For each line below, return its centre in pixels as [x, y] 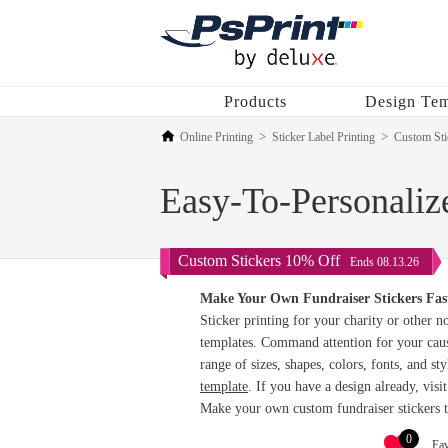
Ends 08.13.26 [384, 262]
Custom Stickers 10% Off [261, 260]
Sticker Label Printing [323, 137]
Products [255, 101]
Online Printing [216, 137]
